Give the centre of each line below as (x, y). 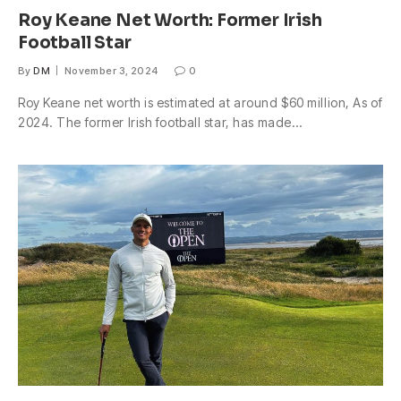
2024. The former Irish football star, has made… (160, 123)
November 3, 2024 (111, 71)
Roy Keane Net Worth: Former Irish (170, 21)
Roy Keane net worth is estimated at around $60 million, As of (200, 103)
